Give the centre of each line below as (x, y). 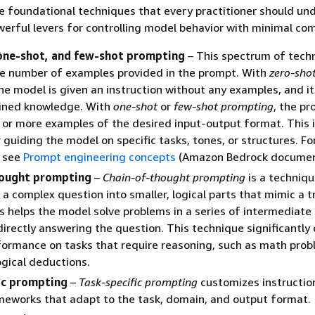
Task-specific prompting (138, 282)
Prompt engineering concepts (99, 156)
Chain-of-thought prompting (174, 177)
